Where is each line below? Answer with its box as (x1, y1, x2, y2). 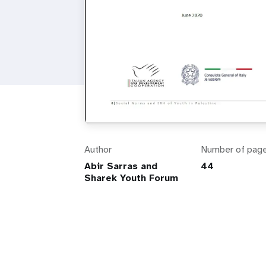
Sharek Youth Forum (84, 172, 178, 185)
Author (84, 143, 112, 156)
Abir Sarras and (84, 160, 157, 173)
